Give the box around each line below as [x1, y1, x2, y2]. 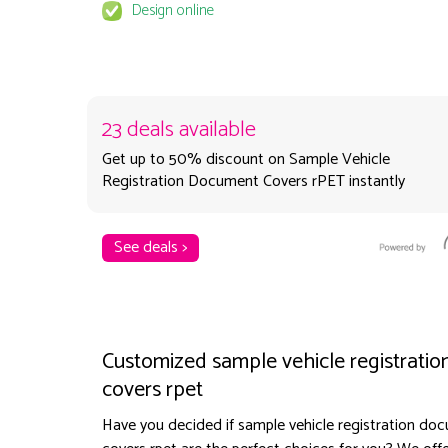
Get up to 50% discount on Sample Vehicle [101, 146, 390, 174]
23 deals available [101, 112, 256, 149]
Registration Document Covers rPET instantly [101, 168, 405, 196]
